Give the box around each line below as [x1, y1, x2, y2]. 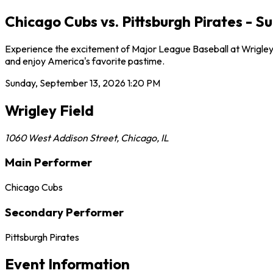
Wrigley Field [5, 101, 94, 119]
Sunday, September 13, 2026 [5, 76, 126, 89]
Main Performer [5, 155, 92, 170]
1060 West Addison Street [5, 131, 116, 144]
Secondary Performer [5, 204, 124, 219]
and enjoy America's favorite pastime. [5, 54, 165, 67]
